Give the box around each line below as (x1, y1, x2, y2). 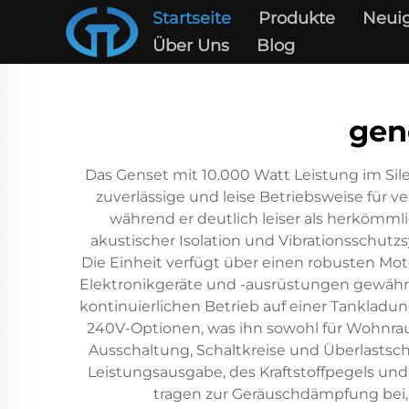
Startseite (152, 8, 231, 28)
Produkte (257, 8, 335, 28)
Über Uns (152, 36, 229, 56)
